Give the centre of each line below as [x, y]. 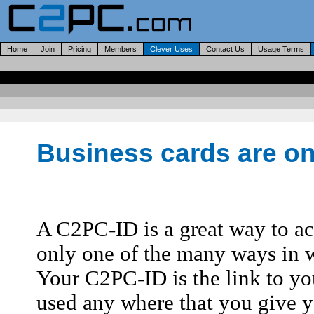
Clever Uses [171, 49]
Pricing [80, 49]
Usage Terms [281, 49]
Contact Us [225, 49]
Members [121, 49]
